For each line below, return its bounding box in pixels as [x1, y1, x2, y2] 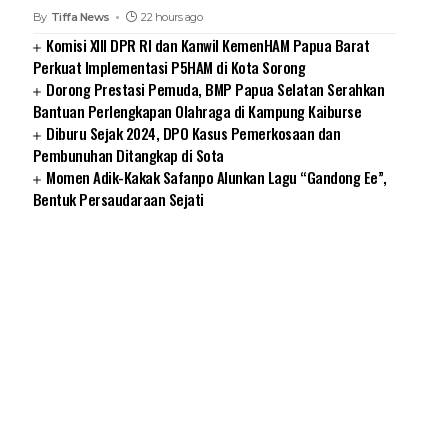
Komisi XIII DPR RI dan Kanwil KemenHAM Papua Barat [46, 34, 370, 57]
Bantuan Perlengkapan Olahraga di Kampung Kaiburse [32, 100, 362, 123]
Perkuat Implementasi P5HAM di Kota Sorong [32, 56, 306, 79]
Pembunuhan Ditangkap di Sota [32, 144, 224, 167]
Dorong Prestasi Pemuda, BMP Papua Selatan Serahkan [46, 78, 385, 101]
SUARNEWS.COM [148, 253, 280, 274]
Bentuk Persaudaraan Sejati [32, 188, 204, 211]
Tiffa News [50, 10, 110, 25]
